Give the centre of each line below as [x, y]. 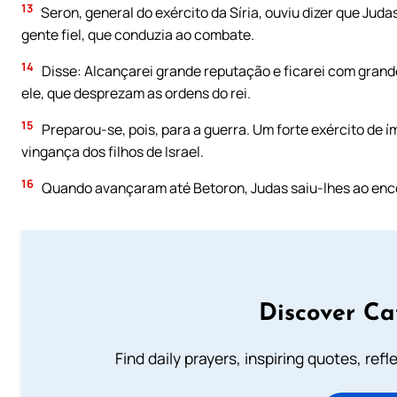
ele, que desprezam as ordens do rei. [136, 93]
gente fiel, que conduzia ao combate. [138, 35]
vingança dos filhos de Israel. [113, 152]
